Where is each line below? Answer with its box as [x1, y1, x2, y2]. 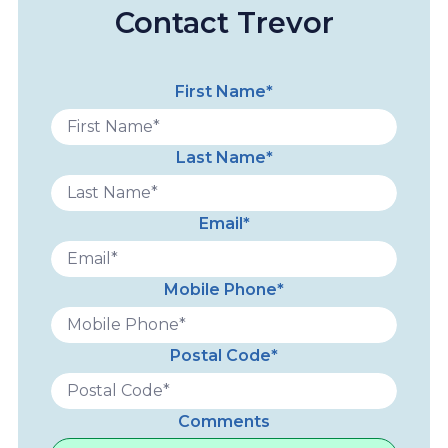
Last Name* [175, 148, 273, 167]
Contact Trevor [114, 5, 334, 40]
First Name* [175, 82, 273, 101]
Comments [178, 412, 270, 431]
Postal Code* [170, 346, 278, 365]
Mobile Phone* [164, 280, 284, 299]
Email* [198, 214, 250, 233]
